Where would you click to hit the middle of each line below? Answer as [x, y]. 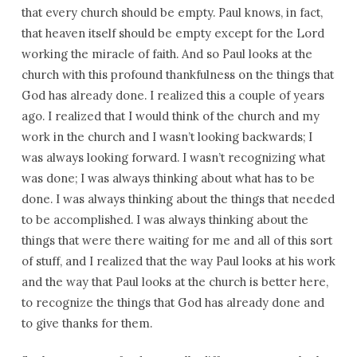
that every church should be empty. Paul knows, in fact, [172, 12]
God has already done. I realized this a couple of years [173, 95]
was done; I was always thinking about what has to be [168, 178]
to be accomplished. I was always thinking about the [165, 220]
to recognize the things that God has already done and [173, 302]
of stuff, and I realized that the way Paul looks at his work [178, 261]
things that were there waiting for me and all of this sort [177, 240]
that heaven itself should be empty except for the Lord [173, 33]
